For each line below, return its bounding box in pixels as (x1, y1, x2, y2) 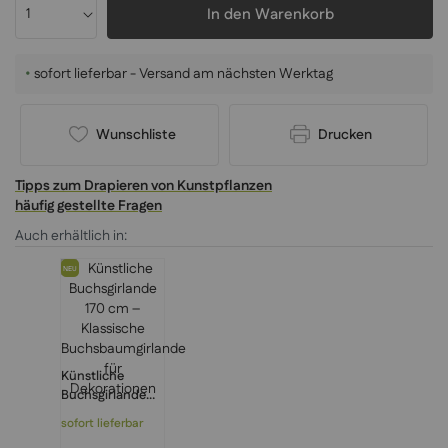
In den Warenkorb (206, 3, 334, 25)
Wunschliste (93, 124, 176, 145)
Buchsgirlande (61, 385, 146, 404)
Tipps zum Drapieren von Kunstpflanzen (15, 175, 272, 196)
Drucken (315, 124, 372, 145)
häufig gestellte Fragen (15, 195, 162, 216)
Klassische (61, 423, 122, 442)
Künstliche (61, 366, 124, 385)
